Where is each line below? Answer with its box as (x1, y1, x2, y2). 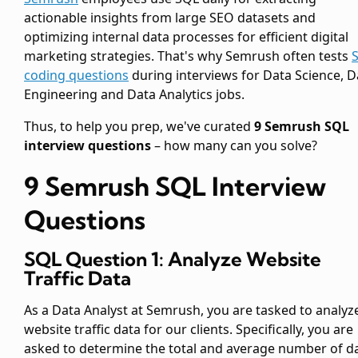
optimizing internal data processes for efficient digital (24, 28, 348, 46)
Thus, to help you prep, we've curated (24, 117, 254, 136)
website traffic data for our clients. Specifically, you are (24, 320, 353, 339)
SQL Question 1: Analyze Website (24, 247, 321, 272)
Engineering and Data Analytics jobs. (24, 86, 245, 104)
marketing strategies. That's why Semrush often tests (24, 47, 352, 66)
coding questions (24, 66, 129, 85)
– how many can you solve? (151, 137, 317, 155)
